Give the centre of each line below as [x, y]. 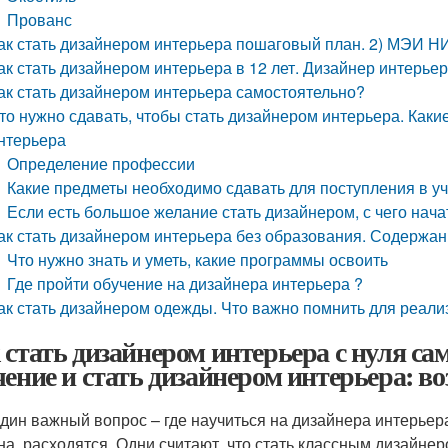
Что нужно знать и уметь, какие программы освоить [198, 259]
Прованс [40, 19]
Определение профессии [101, 163]
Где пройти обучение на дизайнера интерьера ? [185, 283]
